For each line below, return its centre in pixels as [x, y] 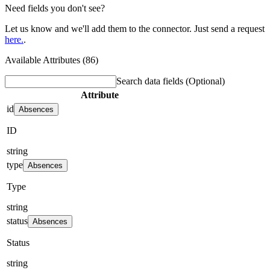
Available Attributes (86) [52, 60]
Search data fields [151, 81]
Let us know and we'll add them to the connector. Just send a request [135, 28]
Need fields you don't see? [55, 8]
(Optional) [205, 81]
